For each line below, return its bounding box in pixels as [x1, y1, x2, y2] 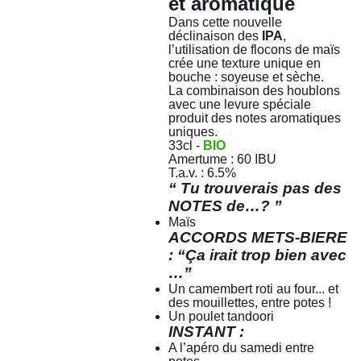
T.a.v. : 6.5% [168, 166, 237, 180]
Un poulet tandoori [168, 309, 275, 323]
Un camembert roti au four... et [168, 282, 339, 296]
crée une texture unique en [168, 56, 322, 70]
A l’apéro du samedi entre [168, 341, 315, 355]
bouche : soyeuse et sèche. [168, 70, 325, 84]
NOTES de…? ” [168, 197, 283, 214]
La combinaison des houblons [168, 84, 341, 98]
